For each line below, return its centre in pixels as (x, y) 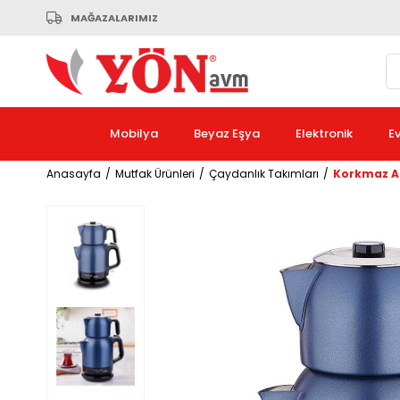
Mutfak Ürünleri (155, 174)
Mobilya (133, 133)
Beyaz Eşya (226, 133)
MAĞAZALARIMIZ (114, 18)
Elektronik (324, 133)
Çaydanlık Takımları (264, 174)
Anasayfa (74, 174)
